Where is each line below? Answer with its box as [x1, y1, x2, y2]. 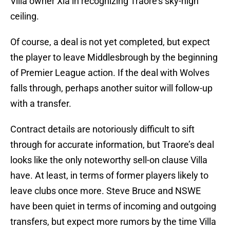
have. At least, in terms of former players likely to [10, 170, 208, 181]
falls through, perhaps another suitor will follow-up [10, 83, 213, 94]
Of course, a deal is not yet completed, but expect [10, 36, 210, 48]
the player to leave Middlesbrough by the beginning [10, 52, 218, 63]
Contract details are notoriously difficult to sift [10, 124, 195, 135]
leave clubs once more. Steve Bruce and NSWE [10, 185, 201, 197]
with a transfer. [10, 98, 71, 109]
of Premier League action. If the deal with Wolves [10, 67, 209, 79]
